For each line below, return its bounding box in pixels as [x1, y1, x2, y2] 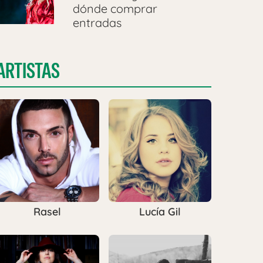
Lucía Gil [139, 205, 181, 219]
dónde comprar [72, 1, 157, 16]
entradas [72, 15, 122, 31]
